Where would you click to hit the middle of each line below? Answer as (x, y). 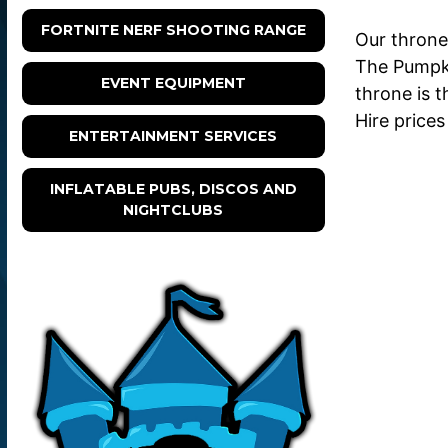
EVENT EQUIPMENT (173, 83)
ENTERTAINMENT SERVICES (173, 136)
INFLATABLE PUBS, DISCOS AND (173, 189)
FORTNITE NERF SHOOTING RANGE (173, 30)
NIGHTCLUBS (173, 210)
